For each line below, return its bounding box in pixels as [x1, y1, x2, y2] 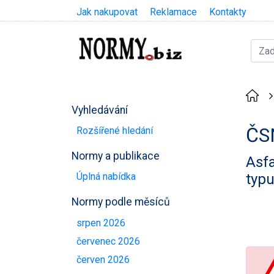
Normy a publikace [72, 149, 160, 162]
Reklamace [150, 6, 197, 18]
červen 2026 [76, 254, 130, 266]
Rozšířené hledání [76, 124, 153, 136]
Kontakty [209, 6, 246, 18]
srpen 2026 [76, 217, 125, 229]
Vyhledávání [72, 103, 128, 116]
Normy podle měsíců [72, 196, 170, 209]
